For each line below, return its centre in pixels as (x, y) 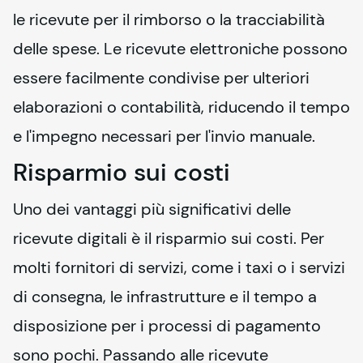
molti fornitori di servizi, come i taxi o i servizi (179, 267)
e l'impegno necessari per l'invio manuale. (164, 136)
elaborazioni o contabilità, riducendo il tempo (181, 107)
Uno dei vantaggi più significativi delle (152, 209)
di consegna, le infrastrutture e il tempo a (165, 296)
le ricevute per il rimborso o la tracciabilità (169, 19)
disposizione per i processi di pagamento (167, 325)
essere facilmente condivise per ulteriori (161, 77)
